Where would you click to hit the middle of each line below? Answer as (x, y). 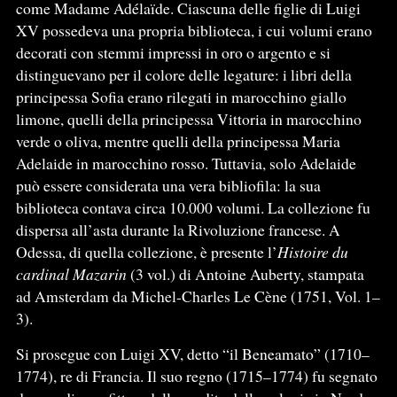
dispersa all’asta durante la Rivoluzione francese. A (178, 229)
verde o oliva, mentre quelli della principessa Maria (178, 140)
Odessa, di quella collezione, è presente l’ (146, 251)
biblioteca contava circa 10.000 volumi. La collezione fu (193, 207)
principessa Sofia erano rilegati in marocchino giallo (181, 96)
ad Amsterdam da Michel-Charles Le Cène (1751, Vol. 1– (198, 296)
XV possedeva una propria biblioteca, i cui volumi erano (194, 30)
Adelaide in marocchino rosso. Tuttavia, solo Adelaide (186, 163)
